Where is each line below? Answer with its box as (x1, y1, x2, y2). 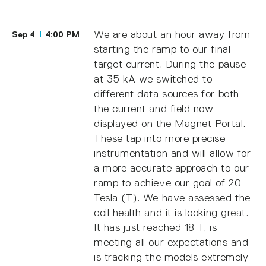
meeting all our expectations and (94, 236, 249, 248)
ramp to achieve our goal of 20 (94, 176, 242, 189)
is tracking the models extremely (94, 251, 249, 263)
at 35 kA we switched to (94, 72, 213, 85)
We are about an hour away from (94, 28, 251, 40)
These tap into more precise (94, 132, 226, 144)
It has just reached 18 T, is (94, 221, 217, 233)
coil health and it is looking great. (94, 206, 249, 218)
